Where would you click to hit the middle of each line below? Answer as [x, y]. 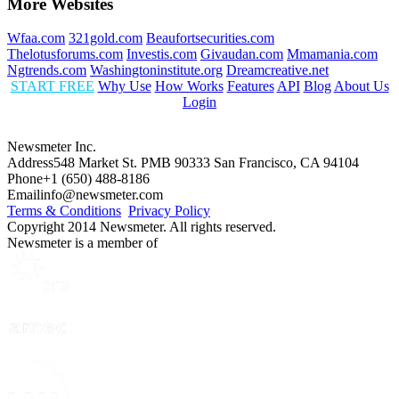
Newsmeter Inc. [52, 147]
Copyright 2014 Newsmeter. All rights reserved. [142, 227]
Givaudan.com [242, 54]
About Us [361, 86]
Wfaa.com [36, 38]
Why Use [124, 86]
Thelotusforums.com [65, 54]
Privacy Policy [169, 211]
